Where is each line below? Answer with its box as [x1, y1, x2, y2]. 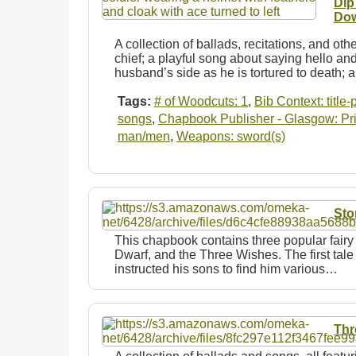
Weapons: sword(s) [176, 129, 285, 143]
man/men [118, 129, 170, 143]
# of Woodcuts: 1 [154, 94, 248, 108]
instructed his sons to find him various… [114, 261, 338, 276]
